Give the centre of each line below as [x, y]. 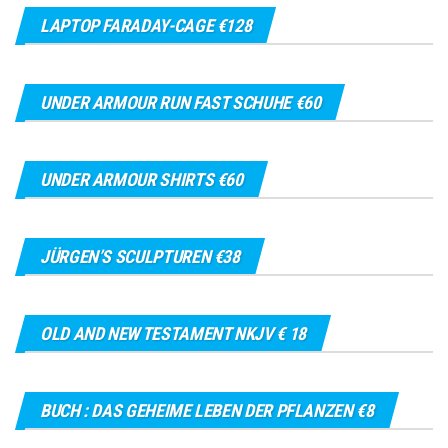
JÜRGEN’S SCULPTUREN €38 [140, 256]
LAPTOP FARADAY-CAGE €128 [146, 25]
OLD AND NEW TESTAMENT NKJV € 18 [173, 333]
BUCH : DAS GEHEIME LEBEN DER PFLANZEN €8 [207, 410]
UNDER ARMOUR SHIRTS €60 [141, 179]
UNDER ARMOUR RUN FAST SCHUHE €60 [180, 102]
